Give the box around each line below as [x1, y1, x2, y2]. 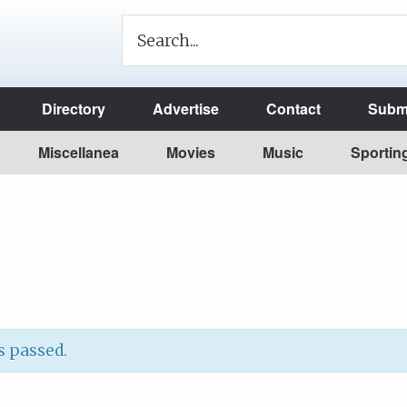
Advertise [153, 98, 219, 119]
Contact [266, 98, 321, 119]
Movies [166, 142, 215, 163]
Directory [42, 98, 105, 119]
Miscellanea [38, 142, 119, 163]
